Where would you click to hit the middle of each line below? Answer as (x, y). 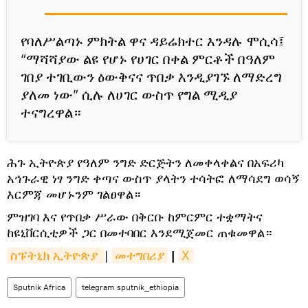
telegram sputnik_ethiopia (130, 287)
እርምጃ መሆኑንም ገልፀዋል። (74, 194)
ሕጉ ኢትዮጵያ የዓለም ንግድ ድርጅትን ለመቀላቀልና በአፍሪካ (145, 163)
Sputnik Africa (39, 287)
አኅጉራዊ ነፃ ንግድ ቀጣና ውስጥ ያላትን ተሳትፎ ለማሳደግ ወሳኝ (154, 178)
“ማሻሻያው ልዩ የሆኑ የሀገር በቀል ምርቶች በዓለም (148, 59)
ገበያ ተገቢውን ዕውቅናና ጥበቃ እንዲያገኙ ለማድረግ (151, 77)
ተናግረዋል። (51, 112)
